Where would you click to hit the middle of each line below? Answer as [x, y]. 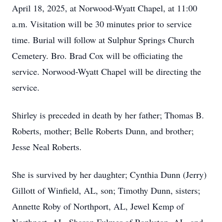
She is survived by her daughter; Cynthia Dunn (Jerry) [109, 174]
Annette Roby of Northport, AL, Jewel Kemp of [98, 206]
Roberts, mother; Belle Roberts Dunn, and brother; [103, 131]
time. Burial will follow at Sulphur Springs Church [103, 40]
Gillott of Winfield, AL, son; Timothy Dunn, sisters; [106, 190]
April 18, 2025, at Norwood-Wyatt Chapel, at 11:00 [105, 8]
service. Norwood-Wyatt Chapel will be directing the [107, 71]
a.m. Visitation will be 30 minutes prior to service [102, 24]
